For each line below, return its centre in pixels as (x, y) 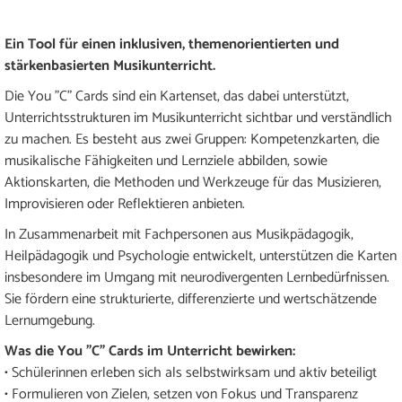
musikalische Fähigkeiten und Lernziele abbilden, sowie (166, 162)
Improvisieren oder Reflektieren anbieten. (125, 205)
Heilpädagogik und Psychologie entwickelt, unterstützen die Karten (201, 257)
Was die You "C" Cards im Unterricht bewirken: (150, 352)
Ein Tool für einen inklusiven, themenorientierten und (172, 45)
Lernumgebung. (50, 321)
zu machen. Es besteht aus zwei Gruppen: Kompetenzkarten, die (192, 140)
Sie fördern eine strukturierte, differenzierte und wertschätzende (191, 300)
